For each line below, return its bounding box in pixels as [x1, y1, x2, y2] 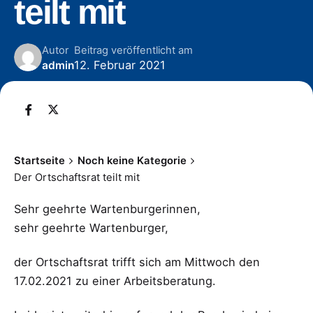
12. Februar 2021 [74, 58, 166, 73]
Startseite [14, 154, 65, 167]
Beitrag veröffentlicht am [74, 44, 193, 57]
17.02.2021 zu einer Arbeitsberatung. [14, 273, 216, 288]
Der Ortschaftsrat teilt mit [14, 170, 140, 184]
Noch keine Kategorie [77, 154, 187, 167]
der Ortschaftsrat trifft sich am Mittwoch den [14, 254, 260, 269]
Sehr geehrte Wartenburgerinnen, [14, 201, 201, 216]
